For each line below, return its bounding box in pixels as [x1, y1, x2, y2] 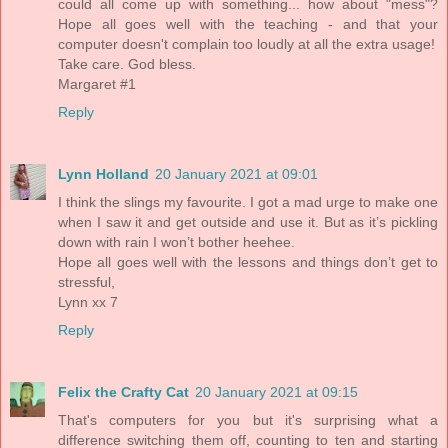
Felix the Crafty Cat [58, 384, 189, 401]
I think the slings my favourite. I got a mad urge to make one [58, 194, 438, 211]
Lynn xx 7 [58, 294, 118, 311]
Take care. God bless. [58, 56, 196, 73]
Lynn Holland [58, 166, 149, 183]
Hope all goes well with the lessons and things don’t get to [58, 254, 438, 271]
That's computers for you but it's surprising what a [58, 412, 438, 429]
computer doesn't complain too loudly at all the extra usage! [58, 36, 435, 53]
